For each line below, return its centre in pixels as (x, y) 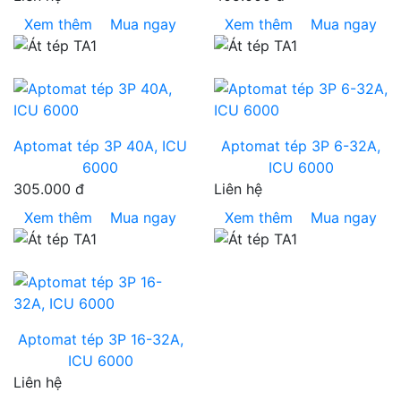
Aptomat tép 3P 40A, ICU (100, 146)
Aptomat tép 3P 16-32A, (100, 339)
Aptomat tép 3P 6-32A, (301, 146)
